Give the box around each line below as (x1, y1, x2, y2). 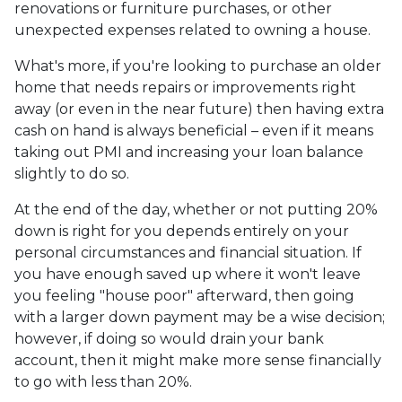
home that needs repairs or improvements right (14, 79, 356, 96)
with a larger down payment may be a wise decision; (14, 309, 385, 326)
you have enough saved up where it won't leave (14, 266, 361, 283)
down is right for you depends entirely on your (14, 223, 349, 240)
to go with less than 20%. (14, 373, 192, 390)
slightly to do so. (14, 165, 129, 182)
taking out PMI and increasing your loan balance (14, 144, 363, 161)
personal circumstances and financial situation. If (14, 244, 362, 261)
